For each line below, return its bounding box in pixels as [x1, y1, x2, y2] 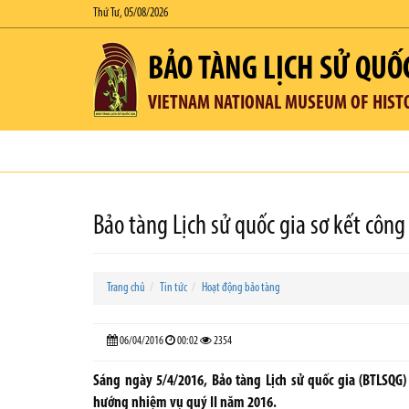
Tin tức [160, 281, 187, 295]
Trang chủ [107, 281, 145, 295]
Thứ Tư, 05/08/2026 [93, 6, 168, 20]
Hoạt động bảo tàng [202, 281, 280, 295]
